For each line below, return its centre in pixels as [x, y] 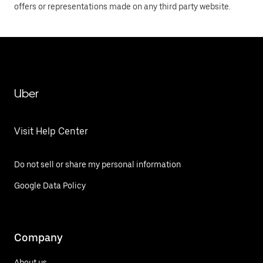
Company [38, 237]
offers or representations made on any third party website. [122, 6]
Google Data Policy [50, 186]
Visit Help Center [51, 131]
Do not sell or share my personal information [97, 164]
